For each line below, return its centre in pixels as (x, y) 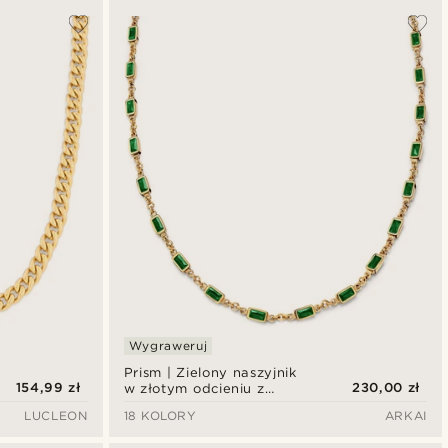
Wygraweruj (168, 346)
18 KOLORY (160, 416)
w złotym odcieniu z (194, 389)
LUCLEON (56, 416)
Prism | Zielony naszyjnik (210, 373)
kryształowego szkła (195, 405)
